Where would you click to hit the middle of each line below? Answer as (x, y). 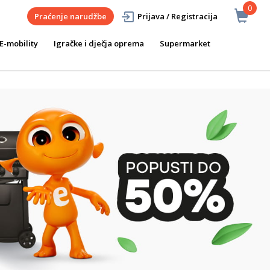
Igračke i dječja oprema (99, 43)
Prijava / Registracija (177, 16)
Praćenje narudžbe (71, 16)
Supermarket (185, 43)
